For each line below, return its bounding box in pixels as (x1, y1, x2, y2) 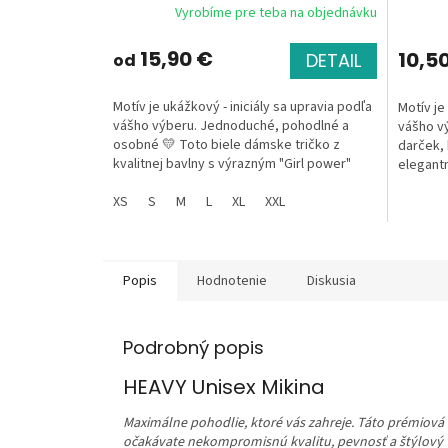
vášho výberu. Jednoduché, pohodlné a (113, 115, 349, 136)
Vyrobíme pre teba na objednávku (174, 3, 377, 24)
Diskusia (307, 270, 356, 291)
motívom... (113, 172, 175, 193)
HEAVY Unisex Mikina (123, 372, 325, 401)
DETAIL (305, 47, 361, 73)
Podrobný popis (123, 334, 264, 360)
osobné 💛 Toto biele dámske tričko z (113, 134, 340, 155)
